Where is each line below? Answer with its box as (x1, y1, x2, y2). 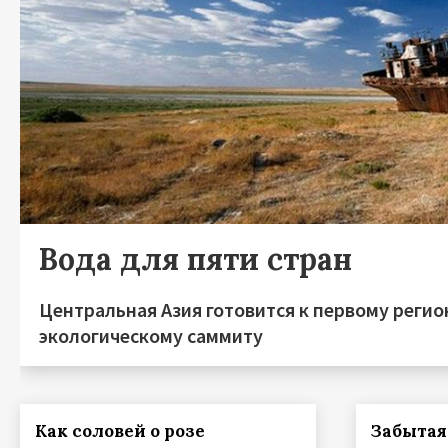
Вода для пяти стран (39, 240, 352, 278)
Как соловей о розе (35, 420, 205, 442)
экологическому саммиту (39, 323, 263, 348)
